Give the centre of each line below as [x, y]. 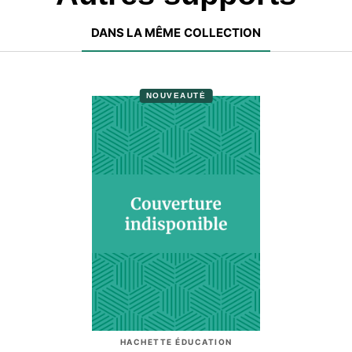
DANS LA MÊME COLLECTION [176, 32]
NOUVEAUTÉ [176, 96]
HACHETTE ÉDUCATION [176, 341]
